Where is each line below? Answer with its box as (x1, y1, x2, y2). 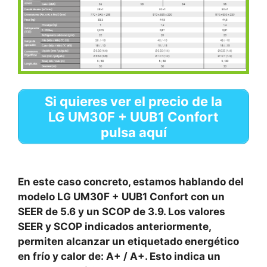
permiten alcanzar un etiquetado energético (18, 235, 239, 247)
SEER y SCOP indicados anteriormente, (18, 220, 211, 232)
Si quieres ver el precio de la (45, 93, 222, 109)
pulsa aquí (100, 124, 167, 140)
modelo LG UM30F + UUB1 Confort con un (18, 190, 225, 203)
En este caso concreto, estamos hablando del (18, 175, 244, 188)
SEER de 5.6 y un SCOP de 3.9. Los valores (18, 205, 225, 218)
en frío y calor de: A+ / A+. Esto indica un (18, 250, 221, 262)
